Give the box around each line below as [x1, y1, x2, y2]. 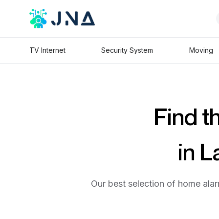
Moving [189, 46, 213, 54]
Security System [101, 46, 153, 54]
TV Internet [29, 46, 66, 54]
